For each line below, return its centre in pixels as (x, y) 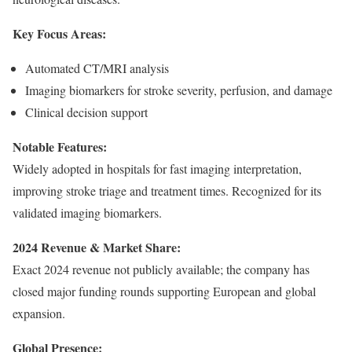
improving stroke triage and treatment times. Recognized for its (167, 190)
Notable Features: (60, 146)
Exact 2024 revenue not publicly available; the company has (161, 269)
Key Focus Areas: (59, 33)
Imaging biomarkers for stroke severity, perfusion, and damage (179, 90)
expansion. (39, 313)
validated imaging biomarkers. (87, 212)
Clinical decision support (86, 112)
